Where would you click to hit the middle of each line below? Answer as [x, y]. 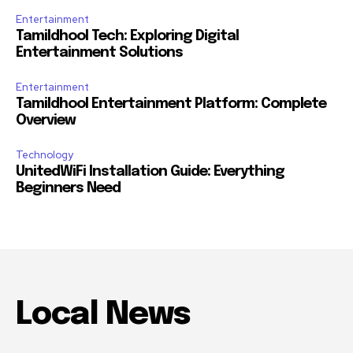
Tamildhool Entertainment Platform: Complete [171, 104]
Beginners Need [68, 189]
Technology [45, 155]
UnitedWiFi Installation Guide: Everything [150, 172]
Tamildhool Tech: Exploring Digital [127, 37]
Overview [46, 121]
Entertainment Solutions [99, 53]
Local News [103, 315]
